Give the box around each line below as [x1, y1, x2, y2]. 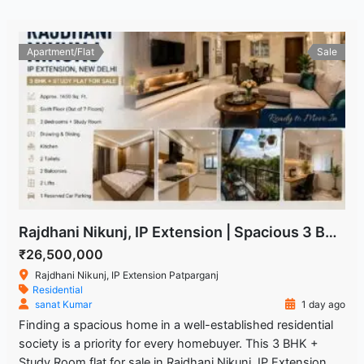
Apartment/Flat [26, 45, 94, 58]
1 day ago [299, 298, 346, 311]
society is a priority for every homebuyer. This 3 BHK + [18, 336, 318, 352]
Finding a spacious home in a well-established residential [18, 318, 333, 333]
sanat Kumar [34, 298, 92, 311]
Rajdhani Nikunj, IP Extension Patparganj [34, 269, 219, 282]
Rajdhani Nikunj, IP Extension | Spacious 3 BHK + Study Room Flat [324, 223, 337, 241]
